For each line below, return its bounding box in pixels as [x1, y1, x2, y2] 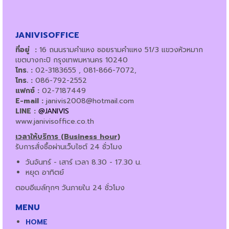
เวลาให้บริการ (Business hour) [15, 131, 120, 142]
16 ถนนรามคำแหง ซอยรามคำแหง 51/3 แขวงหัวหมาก [37, 44, 203, 55]
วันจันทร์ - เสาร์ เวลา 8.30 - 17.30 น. [26, 156, 142, 168]
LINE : [15, 105, 38, 117]
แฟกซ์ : [15, 85, 42, 96]
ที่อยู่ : [15, 44, 37, 55]
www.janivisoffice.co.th [15, 116, 94, 127]
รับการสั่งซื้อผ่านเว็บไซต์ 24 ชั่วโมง [15, 141, 122, 152]
